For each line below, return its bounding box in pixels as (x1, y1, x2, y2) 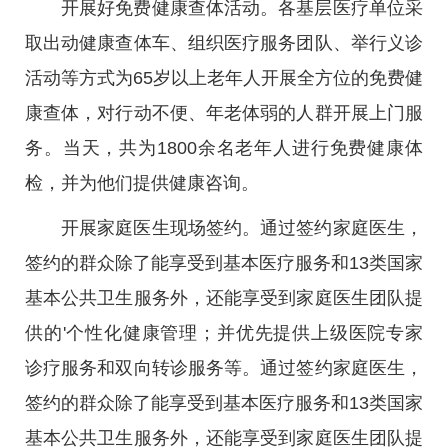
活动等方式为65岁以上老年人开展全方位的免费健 (25, 68, 423, 88)
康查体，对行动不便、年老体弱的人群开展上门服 (25, 103, 423, 123)
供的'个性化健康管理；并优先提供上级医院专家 (25, 323, 423, 343)
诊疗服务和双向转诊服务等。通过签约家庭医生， (25, 358, 423, 378)
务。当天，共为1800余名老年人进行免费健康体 (25, 138, 423, 158)
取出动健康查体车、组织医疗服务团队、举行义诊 (25, 33, 423, 53)
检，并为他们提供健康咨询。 (25, 173, 259, 193)
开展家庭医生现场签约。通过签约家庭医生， (61, 218, 423, 238)
